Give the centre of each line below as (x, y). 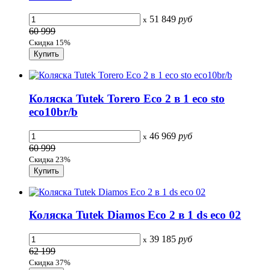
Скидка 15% (50, 43)
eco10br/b (53, 112)
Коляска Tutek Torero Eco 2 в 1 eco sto (127, 99)
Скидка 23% (50, 159)
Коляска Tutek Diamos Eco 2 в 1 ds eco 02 (135, 215)
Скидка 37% (50, 263)
